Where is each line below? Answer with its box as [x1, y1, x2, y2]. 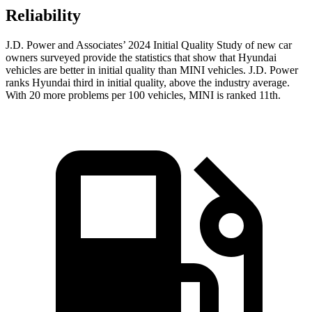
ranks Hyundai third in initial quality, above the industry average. [6, 77, 290, 89]
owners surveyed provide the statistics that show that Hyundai [6, 52, 276, 64]
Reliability [6, 6, 81, 25]
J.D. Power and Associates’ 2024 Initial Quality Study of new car [6, 39, 292, 52]
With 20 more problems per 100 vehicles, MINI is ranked [6, 89, 259, 102]
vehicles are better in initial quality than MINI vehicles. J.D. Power [6, 64, 298, 77]
